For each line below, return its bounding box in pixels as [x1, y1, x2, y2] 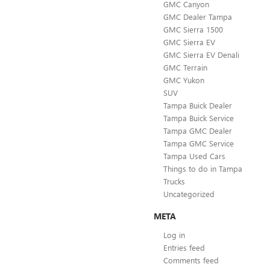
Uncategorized [163, 188, 215, 199]
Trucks [163, 175, 185, 186]
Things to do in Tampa [163, 163, 242, 174]
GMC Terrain [163, 61, 207, 72]
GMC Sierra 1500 [163, 24, 223, 34]
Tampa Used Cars [163, 150, 225, 161]
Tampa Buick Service [163, 112, 234, 123]
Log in [163, 229, 185, 240]
